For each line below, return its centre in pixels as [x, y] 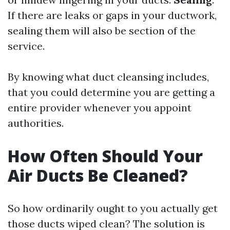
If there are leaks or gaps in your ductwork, [112, 15]
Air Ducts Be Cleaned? [98, 175]
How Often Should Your [105, 156]
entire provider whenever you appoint [100, 108]
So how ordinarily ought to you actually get [113, 208]
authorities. [36, 123]
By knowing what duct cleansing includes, [108, 77]
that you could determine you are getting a [111, 92]
